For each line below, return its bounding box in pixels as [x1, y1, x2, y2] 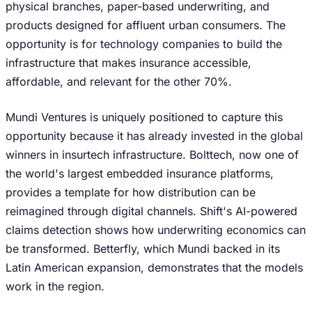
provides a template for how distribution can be [6, 185, 256, 199]
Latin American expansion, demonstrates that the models [6, 260, 303, 274]
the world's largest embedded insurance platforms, [6, 166, 274, 180]
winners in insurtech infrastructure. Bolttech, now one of [6, 148, 299, 162]
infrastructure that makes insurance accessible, [6, 56, 251, 70]
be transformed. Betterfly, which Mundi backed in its [6, 242, 280, 256]
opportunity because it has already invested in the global [6, 129, 303, 143]
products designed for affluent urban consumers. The [6, 18, 286, 32]
